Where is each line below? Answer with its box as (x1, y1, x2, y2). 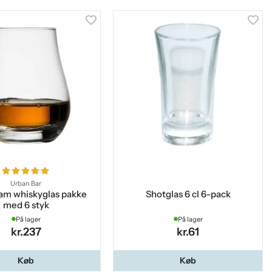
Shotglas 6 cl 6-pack (145, 188, 231, 200)
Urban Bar (10, 178, 42, 188)
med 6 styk (2, 199, 49, 211)
